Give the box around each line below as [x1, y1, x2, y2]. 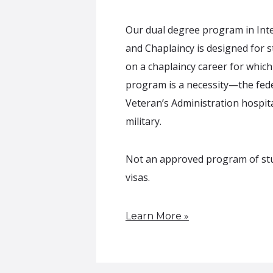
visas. [125, 171, 150, 185]
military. [125, 115, 161, 129]
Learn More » [125, 210, 189, 222]
